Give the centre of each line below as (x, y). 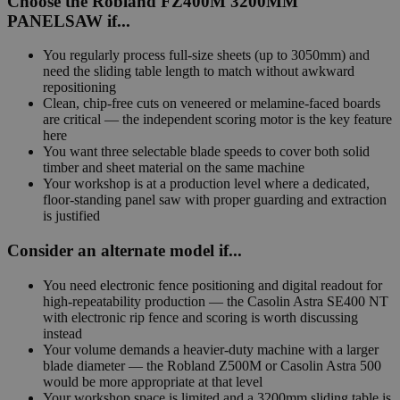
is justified (71, 216)
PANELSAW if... (69, 21)
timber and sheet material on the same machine (174, 168)
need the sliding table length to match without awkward (199, 71)
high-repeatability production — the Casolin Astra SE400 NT (216, 301)
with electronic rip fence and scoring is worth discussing (200, 317)
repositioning (79, 87)
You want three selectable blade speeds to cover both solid (206, 152)
